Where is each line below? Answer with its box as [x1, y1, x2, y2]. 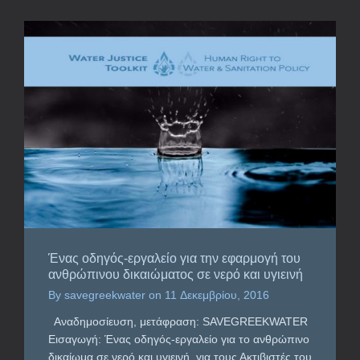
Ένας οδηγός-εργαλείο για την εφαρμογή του [48, 252, 301, 266]
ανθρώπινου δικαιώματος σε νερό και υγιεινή [48, 268, 303, 282]
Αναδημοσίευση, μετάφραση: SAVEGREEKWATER [48, 315, 308, 329]
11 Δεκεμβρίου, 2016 [165, 288, 269, 302]
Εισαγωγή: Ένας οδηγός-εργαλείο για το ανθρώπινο [48, 333, 309, 346]
